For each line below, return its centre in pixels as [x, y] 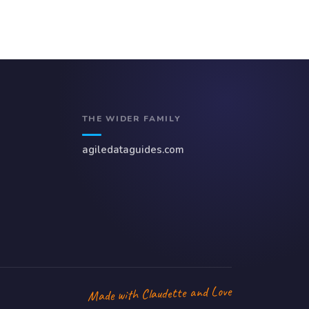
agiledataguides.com [133, 149]
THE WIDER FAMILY [131, 118]
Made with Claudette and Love [160, 293]
